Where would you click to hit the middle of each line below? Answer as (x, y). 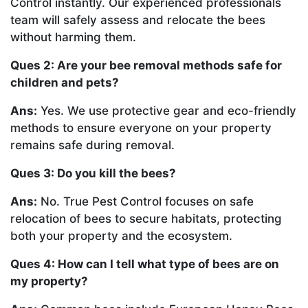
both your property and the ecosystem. (121, 235)
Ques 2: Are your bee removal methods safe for (146, 65)
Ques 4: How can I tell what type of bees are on (145, 264)
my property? (49, 281)
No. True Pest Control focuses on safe (145, 201)
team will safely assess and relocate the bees (138, 20)
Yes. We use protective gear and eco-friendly (167, 110)
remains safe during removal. (92, 145)
